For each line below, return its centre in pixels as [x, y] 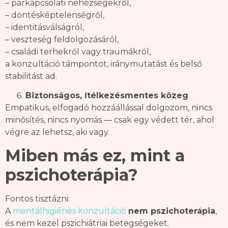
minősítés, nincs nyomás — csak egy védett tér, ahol [110, 120]
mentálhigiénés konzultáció [69, 211]
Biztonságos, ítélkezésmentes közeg [107, 96]
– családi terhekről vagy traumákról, [78, 51]
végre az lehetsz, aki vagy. [57, 132]
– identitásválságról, [45, 27]
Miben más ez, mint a [95, 155]
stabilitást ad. [31, 76]
